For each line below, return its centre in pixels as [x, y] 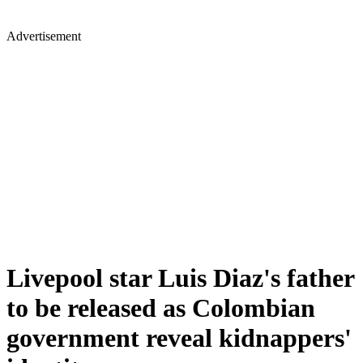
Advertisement [44, 36]
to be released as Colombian [161, 308]
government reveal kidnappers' [179, 338]
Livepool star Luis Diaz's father [180, 278]
